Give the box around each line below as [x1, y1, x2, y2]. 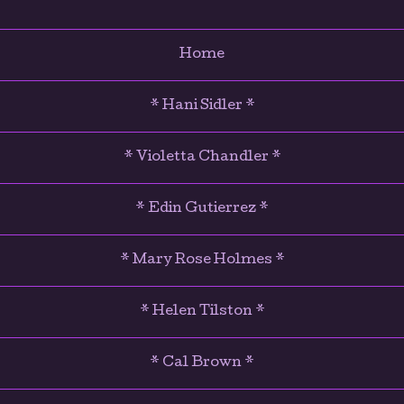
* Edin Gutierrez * [135, 202, 269, 217]
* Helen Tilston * [139, 305, 265, 320]
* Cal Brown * [150, 356, 254, 372]
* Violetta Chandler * [123, 151, 281, 166]
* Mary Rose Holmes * [119, 253, 285, 269]
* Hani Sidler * [149, 99, 255, 115]
